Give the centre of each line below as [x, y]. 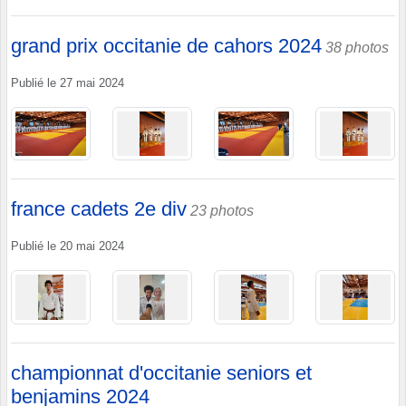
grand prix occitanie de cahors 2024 [166, 45]
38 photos [357, 47]
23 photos [222, 211]
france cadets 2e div [99, 209]
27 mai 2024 [92, 83]
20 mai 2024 [92, 247]
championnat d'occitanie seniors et [161, 372]
